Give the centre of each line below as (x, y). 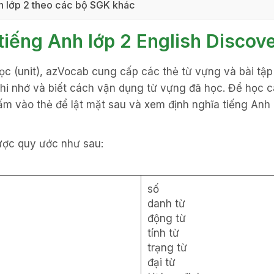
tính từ (163, 233)
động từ (167, 219)
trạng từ (167, 248)
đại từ (161, 263)
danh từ (166, 204)
